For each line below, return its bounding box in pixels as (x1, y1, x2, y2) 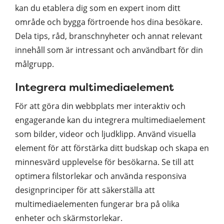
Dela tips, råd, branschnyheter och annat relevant (15, 30, 202, 41)
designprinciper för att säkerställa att (15, 184, 155, 195)
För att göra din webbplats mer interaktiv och (15, 100, 185, 111)
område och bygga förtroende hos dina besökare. (15, 16, 202, 27)
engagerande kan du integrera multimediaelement (15, 114, 205, 125)
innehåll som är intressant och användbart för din (15, 44, 203, 55)
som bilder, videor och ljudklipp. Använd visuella (15, 128, 196, 139)
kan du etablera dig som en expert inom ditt (15, 2, 180, 13)
